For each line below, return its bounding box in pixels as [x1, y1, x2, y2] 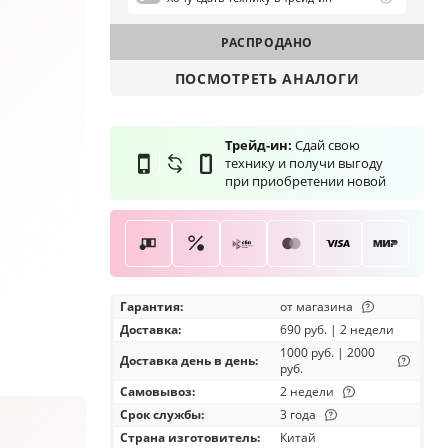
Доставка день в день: [120, 352, 258, 369]
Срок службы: [120, 406, 204, 423]
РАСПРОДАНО [221, 33, 313, 51]
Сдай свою [292, 136, 360, 154]
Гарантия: [120, 298, 183, 315]
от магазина [280, 298, 353, 315]
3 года [280, 406, 316, 423]
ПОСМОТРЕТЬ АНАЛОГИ [174, 68, 360, 88]
